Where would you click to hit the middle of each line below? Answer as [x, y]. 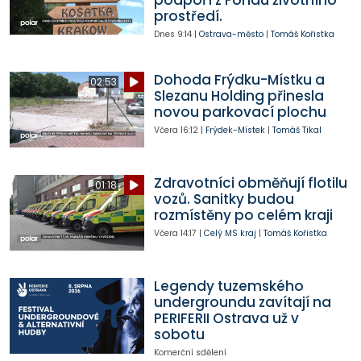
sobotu [179, 335]
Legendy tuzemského [228, 286]
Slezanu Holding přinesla [239, 96]
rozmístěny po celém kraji [243, 216]
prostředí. [188, 16]
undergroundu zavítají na [242, 303]
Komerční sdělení [190, 353]
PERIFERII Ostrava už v [226, 319]
